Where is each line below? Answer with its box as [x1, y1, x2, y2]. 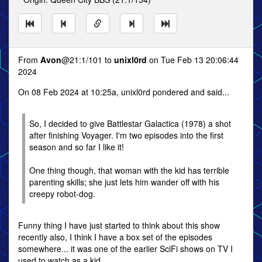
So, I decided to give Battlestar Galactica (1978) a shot [29, 118, 231, 129]
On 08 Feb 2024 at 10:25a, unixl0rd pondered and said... [18, 86, 229, 98]
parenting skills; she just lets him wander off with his [29, 176, 219, 188]
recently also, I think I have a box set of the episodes [18, 231, 212, 243]
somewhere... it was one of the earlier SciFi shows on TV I [18, 243, 233, 254]
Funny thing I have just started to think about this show [18, 219, 220, 231]
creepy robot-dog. [29, 188, 95, 199]
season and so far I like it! [29, 141, 124, 153]
